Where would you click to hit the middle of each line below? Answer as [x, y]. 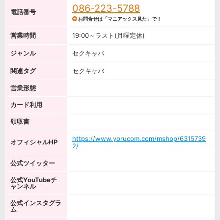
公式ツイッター [33, 163]
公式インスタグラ [36, 203]
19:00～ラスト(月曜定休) [109, 35]
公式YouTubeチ [34, 180]
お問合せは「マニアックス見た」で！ [119, 19]
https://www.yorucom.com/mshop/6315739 [139, 138]
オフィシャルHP [34, 142]
